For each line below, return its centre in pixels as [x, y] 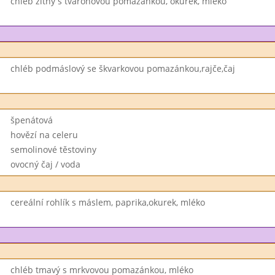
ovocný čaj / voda [45, 164]
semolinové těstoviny [53, 149]
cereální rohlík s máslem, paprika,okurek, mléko [107, 202]
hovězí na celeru [44, 135]
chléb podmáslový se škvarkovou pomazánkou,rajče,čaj [122, 68]
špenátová [31, 120]
